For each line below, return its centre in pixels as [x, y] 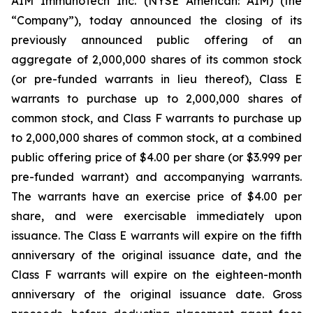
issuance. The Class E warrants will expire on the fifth [156, 235]
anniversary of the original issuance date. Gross [156, 294]
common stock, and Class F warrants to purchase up [156, 118]
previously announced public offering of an [156, 40]
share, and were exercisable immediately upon [156, 216]
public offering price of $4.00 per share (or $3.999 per [156, 157]
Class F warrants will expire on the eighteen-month [156, 275]
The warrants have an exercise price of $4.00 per [156, 196]
